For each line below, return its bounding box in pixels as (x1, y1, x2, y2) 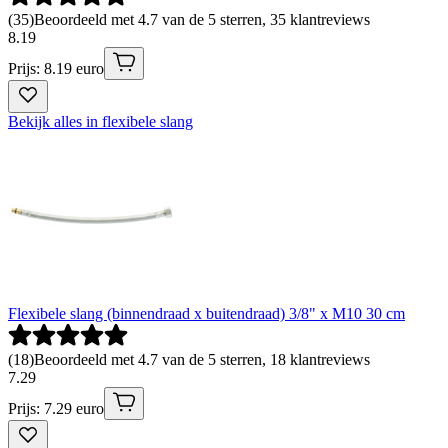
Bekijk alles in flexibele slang (8, 112, 193, 130)
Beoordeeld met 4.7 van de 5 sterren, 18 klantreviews (34, 350, 370, 368)
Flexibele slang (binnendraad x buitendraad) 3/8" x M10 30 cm (8, 304, 405, 322)
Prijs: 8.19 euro (8, 59, 104, 77)
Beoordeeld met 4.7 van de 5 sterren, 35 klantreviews (34, 10, 370, 28)
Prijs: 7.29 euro (8, 399, 104, 417)
